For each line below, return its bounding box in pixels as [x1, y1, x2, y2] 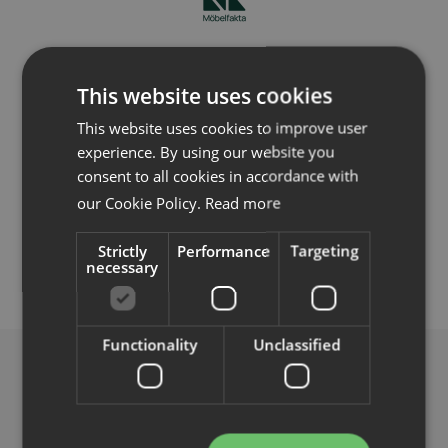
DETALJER [24, 271, 106, 287]
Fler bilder [56, 111, 121, 130]
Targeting [290, 240, 359, 261]
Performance [177, 240, 270, 261]
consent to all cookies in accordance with [77, 165, 359, 186]
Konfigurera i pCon [56, 151, 176, 170]
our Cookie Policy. [77, 192, 206, 213]
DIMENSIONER [136, 271, 254, 287]
